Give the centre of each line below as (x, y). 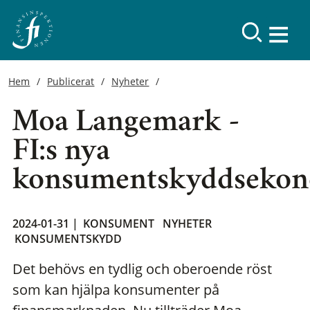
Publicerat (71, 82)
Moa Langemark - (126, 124)
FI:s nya (61, 153)
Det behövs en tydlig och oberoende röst (142, 269)
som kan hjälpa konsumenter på (116, 290)
